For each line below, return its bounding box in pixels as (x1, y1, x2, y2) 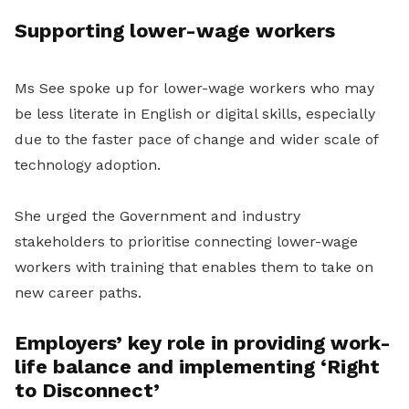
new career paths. (15, 284, 142, 302)
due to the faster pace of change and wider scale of (15, 131, 378, 149)
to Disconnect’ (15, 379, 160, 403)
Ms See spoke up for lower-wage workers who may (15, 79, 374, 98)
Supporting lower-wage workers (15, 19, 335, 43)
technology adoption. (15, 156, 161, 174)
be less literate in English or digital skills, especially (15, 105, 375, 123)
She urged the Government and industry (15, 207, 300, 225)
